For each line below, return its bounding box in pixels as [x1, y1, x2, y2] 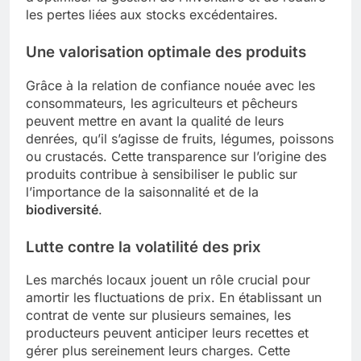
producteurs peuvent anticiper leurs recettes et [26, 325, 309, 342]
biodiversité [26, 201, 98, 218]
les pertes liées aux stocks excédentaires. [26, 6, 278, 23]
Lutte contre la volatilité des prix [26, 237, 261, 256]
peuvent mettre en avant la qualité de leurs [26, 112, 284, 129]
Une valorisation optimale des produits [26, 43, 306, 62]
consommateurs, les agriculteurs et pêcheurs [26, 94, 297, 111]
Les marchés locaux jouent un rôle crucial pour [26, 272, 310, 288]
